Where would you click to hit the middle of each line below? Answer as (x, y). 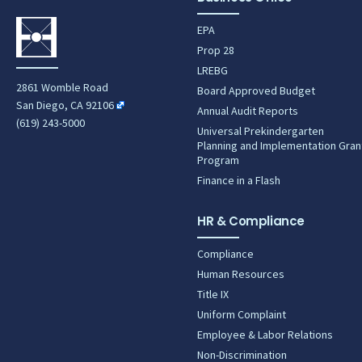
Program (218, 160)
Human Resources (241, 274)
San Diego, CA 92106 (65, 105)
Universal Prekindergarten (261, 131)
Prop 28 (216, 50)
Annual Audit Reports (248, 111)
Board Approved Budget (256, 90)
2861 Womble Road (62, 87)
